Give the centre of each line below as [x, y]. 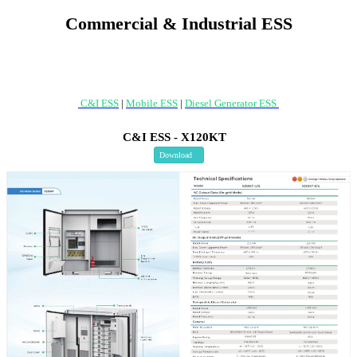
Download [175, 155]
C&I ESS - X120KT [175, 137]
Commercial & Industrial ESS [178, 24]
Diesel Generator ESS [231, 104]
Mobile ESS [152, 104]
